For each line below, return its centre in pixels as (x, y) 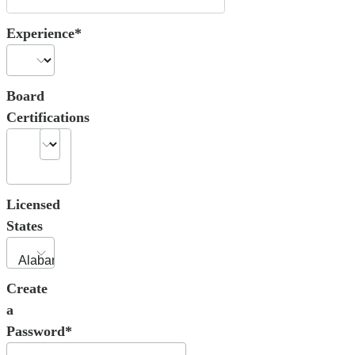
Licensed (33, 204)
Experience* (44, 34)
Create (27, 288)
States (25, 225)
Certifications (48, 118)
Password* (39, 331)
